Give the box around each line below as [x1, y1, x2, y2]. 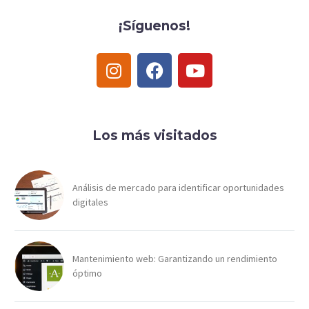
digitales [72, 196, 108, 209]
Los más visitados [92, 128, 217, 144]
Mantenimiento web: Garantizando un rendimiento [72, 252, 277, 266]
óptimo [72, 267, 102, 280]
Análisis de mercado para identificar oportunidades [72, 181, 284, 195]
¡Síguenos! [119, 18, 190, 34]
